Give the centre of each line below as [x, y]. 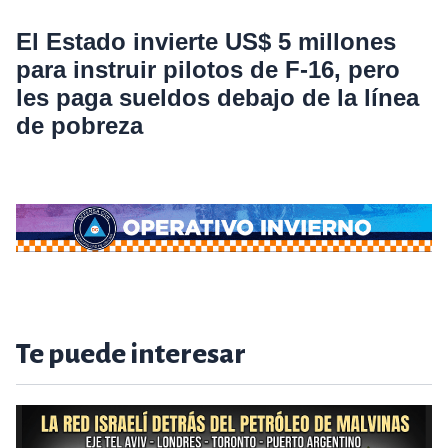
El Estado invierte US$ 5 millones [206, 42]
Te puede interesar [131, 354]
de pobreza [79, 126]
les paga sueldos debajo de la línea [217, 98]
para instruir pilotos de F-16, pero [208, 70]
